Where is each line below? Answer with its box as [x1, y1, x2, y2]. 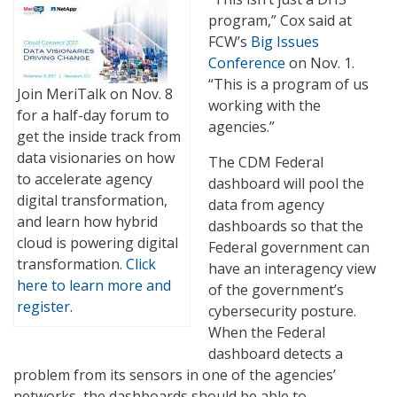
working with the [208, 96, 321, 116]
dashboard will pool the [208, 174, 364, 194]
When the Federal [208, 323, 325, 343]
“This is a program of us [208, 74, 369, 95]
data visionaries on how [17, 148, 175, 168]
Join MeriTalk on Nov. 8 [17, 84, 173, 105]
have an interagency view [208, 259, 376, 279]
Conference [208, 53, 285, 74]
